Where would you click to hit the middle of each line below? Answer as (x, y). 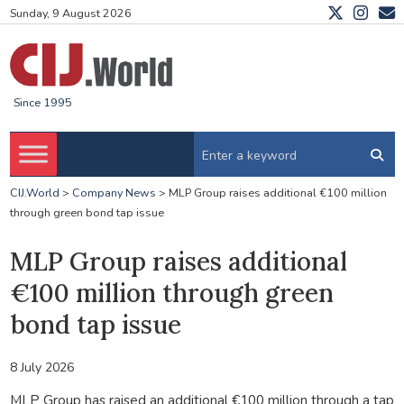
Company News (114, 193)
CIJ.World (34, 193)
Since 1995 (42, 103)
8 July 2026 (41, 367)
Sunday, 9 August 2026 (70, 14)
